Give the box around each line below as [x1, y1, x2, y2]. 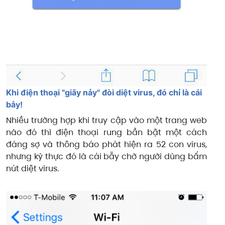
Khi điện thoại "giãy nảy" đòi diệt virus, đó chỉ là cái [6, 87, 202, 97]
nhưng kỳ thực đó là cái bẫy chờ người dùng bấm [6, 150, 207, 162]
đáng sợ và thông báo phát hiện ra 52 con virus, [6, 138, 207, 150]
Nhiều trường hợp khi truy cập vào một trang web [6, 114, 207, 126]
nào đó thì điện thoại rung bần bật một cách [6, 126, 207, 138]
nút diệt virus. [6, 162, 59, 174]
